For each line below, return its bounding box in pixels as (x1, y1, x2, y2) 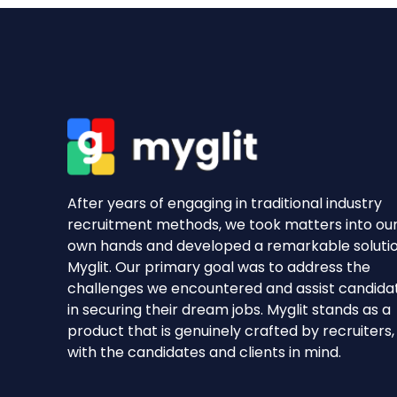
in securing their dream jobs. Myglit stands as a (67, 299, 391, 320)
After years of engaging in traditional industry (67, 192, 382, 214)
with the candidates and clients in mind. (67, 341, 341, 362)
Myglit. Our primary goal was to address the (67, 256, 370, 277)
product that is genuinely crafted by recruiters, (67, 320, 394, 341)
